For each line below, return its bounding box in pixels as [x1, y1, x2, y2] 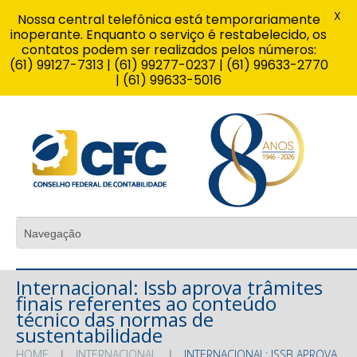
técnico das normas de [16, 305, 214, 332]
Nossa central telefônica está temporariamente [17, 10, 320, 29]
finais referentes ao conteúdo [16, 289, 277, 316]
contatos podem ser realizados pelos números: [21, 41, 316, 59]
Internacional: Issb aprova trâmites [16, 273, 323, 300]
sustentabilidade [16, 321, 163, 348]
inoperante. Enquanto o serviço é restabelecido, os [10, 25, 327, 44]
